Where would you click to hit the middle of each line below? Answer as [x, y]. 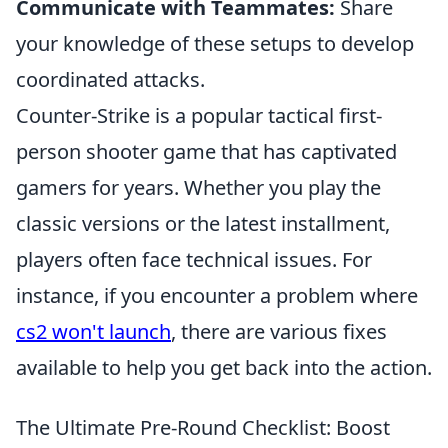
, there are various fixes [279, 331]
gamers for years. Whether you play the [198, 187]
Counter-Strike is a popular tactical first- [199, 115]
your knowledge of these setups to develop [215, 43]
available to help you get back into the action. [224, 367]
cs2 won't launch [93, 331]
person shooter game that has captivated [206, 151]
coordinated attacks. [110, 79]
